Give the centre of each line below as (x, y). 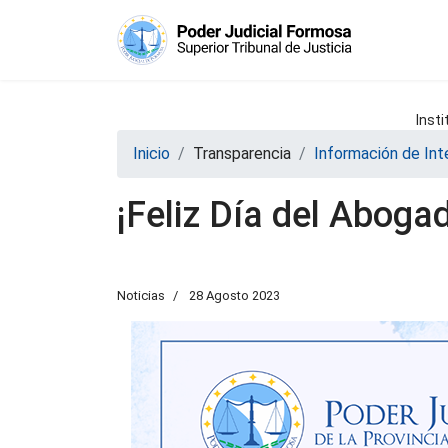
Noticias (141, 295)
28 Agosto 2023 (234, 295)
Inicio (151, 153)
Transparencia (242, 153)
